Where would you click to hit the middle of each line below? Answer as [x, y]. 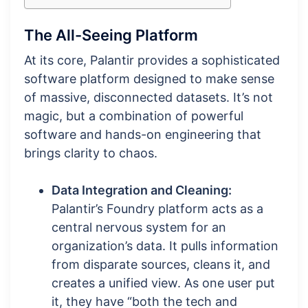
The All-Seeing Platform [111, 35]
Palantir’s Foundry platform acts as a [157, 209]
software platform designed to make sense [149, 79]
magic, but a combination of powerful [134, 116]
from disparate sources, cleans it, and [161, 265]
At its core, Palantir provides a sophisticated [152, 60]
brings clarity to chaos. [91, 153]
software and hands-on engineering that [143, 135]
